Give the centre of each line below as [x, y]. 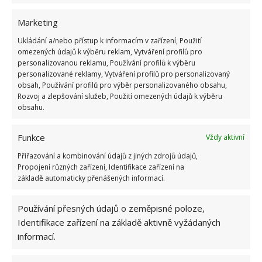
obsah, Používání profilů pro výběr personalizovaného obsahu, [122, 85]
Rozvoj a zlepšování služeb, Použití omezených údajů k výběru [120, 96]
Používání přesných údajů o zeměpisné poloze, [111, 208]
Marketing [38, 22]
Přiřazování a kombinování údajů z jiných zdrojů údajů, [108, 156]
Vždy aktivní [225, 137]
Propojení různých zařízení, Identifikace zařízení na [101, 167]
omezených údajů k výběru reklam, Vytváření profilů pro [110, 51]
